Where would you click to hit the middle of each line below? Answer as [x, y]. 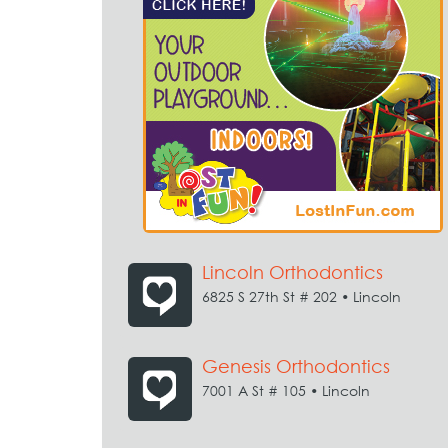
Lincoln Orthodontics [292, 272]
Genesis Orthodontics [296, 366]
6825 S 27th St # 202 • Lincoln [301, 296]
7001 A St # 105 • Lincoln [286, 390]
